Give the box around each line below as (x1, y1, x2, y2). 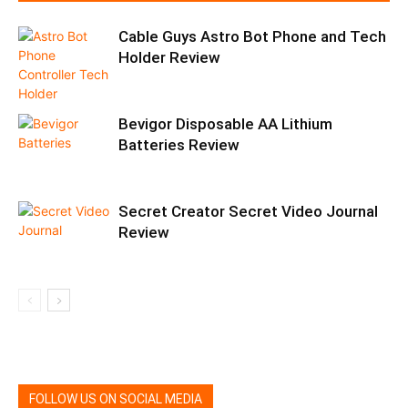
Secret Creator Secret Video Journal (118, 202, 378, 221)
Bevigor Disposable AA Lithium (118, 115, 332, 134)
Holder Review (118, 48, 220, 67)
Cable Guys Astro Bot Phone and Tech (118, 27, 386, 46)
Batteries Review (118, 136, 240, 155)
